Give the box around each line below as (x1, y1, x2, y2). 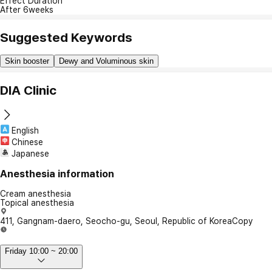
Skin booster (5, 56, 49, 66)
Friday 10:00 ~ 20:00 (5, 246, 78, 256)
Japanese (12, 148, 49, 158)
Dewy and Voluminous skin (59, 56, 154, 66)
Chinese (12, 137, 43, 147)
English (12, 125, 39, 135)
